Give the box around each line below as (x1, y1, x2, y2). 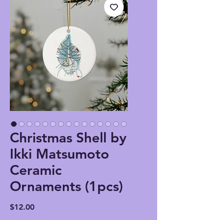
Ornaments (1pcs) (10, 178, 123, 195)
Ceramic (10, 162, 62, 179)
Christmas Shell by (10, 129, 127, 146)
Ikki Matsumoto (10, 145, 109, 163)
